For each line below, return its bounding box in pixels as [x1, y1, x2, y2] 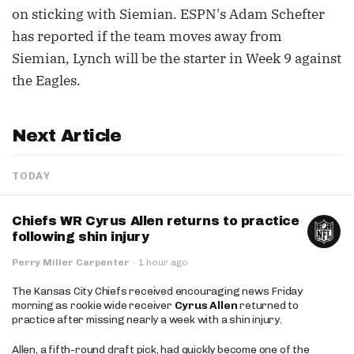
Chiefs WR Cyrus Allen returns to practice [12, 214, 299, 228]
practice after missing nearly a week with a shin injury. [12, 313, 282, 326]
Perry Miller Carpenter [12, 257, 130, 268]
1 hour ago [138, 257, 188, 268]
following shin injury [12, 230, 149, 243]
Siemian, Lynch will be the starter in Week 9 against [12, 50, 341, 67]
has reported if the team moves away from [12, 28, 282, 45]
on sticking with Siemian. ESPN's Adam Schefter [12, 6, 325, 23]
